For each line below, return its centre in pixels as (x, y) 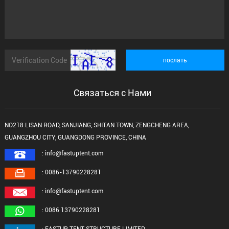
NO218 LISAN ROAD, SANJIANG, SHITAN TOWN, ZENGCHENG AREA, (97, 125)
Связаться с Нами (112, 93)
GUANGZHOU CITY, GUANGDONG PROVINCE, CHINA (75, 138)
